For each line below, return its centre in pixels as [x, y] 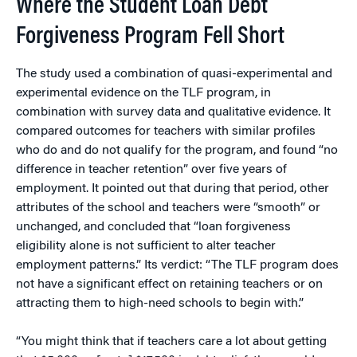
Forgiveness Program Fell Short [150, 38]
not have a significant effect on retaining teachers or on [169, 285]
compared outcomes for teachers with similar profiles [166, 132]
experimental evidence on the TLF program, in [143, 94]
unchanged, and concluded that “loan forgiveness [153, 228]
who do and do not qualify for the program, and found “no [177, 151]
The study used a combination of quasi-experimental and [174, 75]
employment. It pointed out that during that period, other [173, 189]
